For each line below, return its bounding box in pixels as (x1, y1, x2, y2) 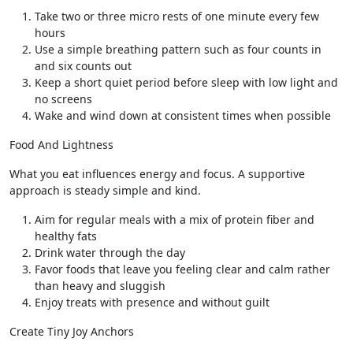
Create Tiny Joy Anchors (9, 324, 134, 339)
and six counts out (35, 58, 132, 73)
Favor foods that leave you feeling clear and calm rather (35, 262, 330, 277)
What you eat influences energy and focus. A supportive (9, 166, 305, 181)
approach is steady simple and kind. (9, 183, 201, 198)
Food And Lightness (9, 137, 113, 152)
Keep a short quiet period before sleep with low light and (35, 75, 338, 90)
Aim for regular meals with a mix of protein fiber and (35, 212, 314, 227)
